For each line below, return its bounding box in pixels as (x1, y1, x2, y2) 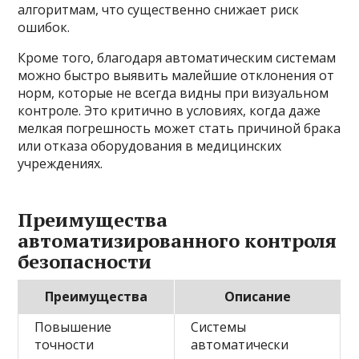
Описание (224, 287, 291, 305)
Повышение (34, 317, 112, 336)
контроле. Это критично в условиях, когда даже (18, 101, 321, 119)
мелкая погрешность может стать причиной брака (18, 119, 341, 137)
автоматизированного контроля (18, 227, 337, 253)
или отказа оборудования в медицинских (18, 136, 282, 155)
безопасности (18, 248, 152, 274)
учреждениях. (18, 154, 103, 172)
